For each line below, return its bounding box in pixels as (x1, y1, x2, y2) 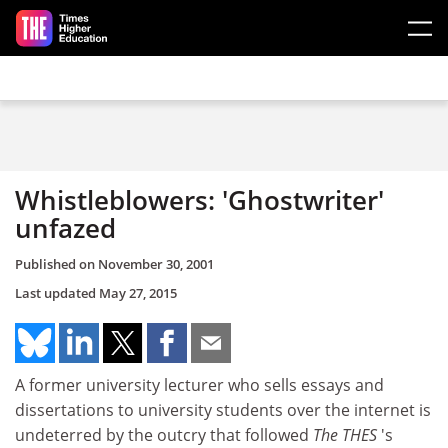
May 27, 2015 (99, 283, 177, 302)
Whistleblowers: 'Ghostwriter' (15, 182, 384, 218)
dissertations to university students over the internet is (15, 398, 431, 421)
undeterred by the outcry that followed (15, 423, 313, 446)
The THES (313, 423, 381, 446)
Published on (15, 254, 98, 273)
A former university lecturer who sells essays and (15, 373, 384, 396)
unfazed (15, 210, 116, 246)
